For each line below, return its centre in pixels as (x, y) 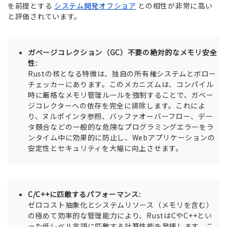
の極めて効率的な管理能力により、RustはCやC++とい (120, 216)
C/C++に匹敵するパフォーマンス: (84, 194)
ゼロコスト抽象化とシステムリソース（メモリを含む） (121, 205)
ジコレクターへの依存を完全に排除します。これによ (117, 106)
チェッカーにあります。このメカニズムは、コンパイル (121, 84)
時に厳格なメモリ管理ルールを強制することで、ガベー (121, 95)
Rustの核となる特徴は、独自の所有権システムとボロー (122, 74)
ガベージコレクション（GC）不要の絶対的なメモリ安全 (123, 52)
